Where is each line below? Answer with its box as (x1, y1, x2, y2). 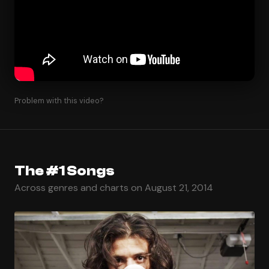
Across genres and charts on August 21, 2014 (14, 181, 213, 194)
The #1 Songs (14, 162, 115, 179)
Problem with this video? (14, 95, 104, 106)
